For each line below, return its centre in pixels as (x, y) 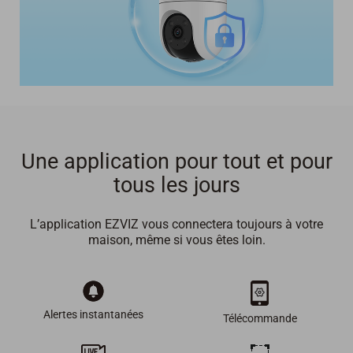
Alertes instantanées (93, 315)
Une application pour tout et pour (176, 162)
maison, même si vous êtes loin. (176, 240)
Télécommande (260, 319)
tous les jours (176, 186)
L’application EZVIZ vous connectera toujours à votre (176, 225)
